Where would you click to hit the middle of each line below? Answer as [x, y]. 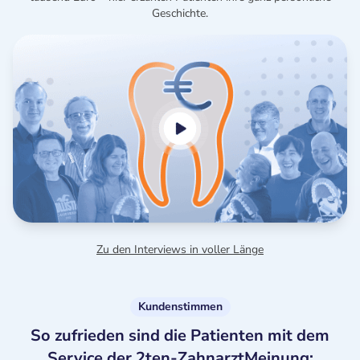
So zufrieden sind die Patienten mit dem [180, 335]
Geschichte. [180, 13]
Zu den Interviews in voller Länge [180, 250]
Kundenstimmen [180, 307]
